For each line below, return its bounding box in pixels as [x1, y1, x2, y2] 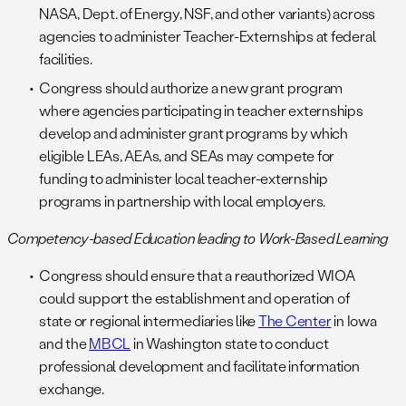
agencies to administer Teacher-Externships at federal [39, 26, 376, 46]
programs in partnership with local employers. [39, 191, 326, 211]
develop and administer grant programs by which [39, 123, 348, 143]
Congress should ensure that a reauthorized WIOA [39, 266, 355, 285]
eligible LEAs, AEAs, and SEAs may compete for [39, 146, 335, 166]
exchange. [39, 379, 107, 399]
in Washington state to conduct [130, 333, 329, 353]
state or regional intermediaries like [39, 311, 258, 331]
